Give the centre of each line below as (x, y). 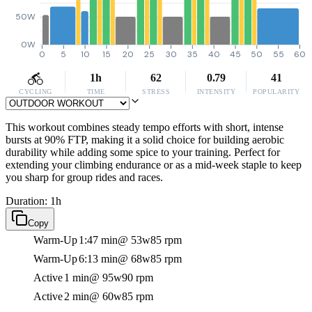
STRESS (156, 92)
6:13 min (98, 259)
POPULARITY (276, 92)
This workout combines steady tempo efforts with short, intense (145, 127)
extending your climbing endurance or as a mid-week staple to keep (154, 165)
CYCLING (36, 92)
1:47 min (98, 240)
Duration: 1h (33, 201)
